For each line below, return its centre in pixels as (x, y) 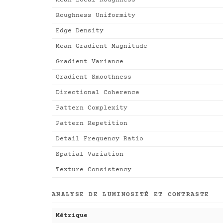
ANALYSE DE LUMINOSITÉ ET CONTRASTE (131, 195)
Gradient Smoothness (94, 77)
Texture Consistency (94, 170)
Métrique (72, 216)
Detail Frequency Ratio (100, 139)
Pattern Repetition (92, 124)
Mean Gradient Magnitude (102, 47)
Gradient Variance (90, 62)
